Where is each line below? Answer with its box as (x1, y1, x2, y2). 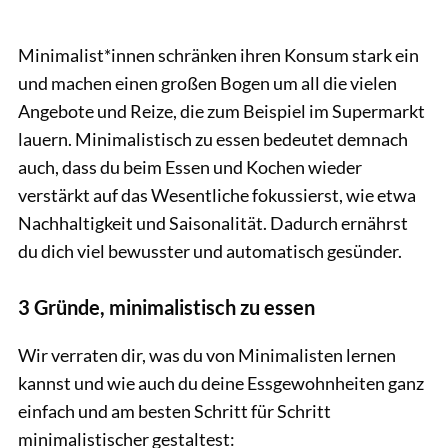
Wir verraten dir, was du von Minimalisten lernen (18, 343, 396, 366)
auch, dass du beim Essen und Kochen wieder (18, 155, 362, 178)
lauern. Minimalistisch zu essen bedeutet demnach (18, 127, 408, 150)
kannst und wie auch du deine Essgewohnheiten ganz (18, 371, 424, 394)
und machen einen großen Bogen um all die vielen (18, 71, 397, 94)
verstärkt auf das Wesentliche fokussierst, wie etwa (18, 183, 416, 206)
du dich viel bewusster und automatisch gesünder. (18, 239, 402, 262)
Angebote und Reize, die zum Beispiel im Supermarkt (18, 99, 425, 122)
